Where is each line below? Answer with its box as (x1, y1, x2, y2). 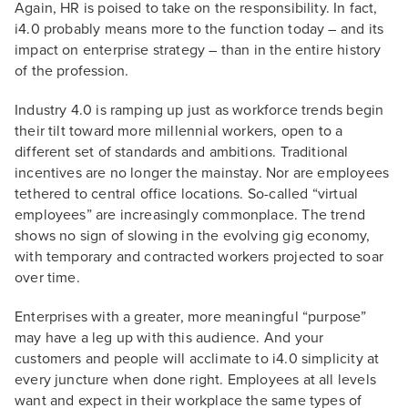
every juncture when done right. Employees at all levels (15, 371, 376, 389)
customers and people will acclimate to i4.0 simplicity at (15, 350, 380, 368)
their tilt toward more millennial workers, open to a (15, 122, 343, 140)
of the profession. (15, 62, 129, 80)
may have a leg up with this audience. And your (15, 329, 324, 347)
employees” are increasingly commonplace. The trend (15, 206, 365, 224)
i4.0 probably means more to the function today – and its (15, 20, 384, 38)
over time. (15, 269, 80, 287)
